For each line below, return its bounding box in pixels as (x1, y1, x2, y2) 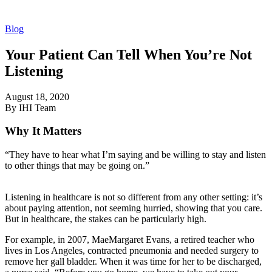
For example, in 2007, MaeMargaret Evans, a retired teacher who (5, 234, 254, 245)
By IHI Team (5, 102, 56, 113)
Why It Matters (5, 124, 81, 138)
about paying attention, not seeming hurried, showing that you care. (5, 203, 262, 214)
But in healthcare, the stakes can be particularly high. (5, 214, 206, 225)
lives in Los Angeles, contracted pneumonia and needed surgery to (5, 245, 259, 256)
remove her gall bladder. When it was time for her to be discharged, (5, 256, 262, 267)
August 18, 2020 (5, 91, 69, 102)
